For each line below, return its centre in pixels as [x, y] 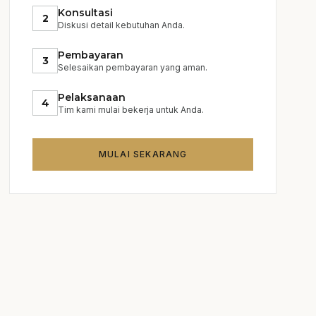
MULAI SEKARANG [143, 154]
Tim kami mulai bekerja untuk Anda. [131, 110]
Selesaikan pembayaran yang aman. [133, 67]
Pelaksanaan [92, 97]
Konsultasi [86, 13]
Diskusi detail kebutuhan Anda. [122, 25]
